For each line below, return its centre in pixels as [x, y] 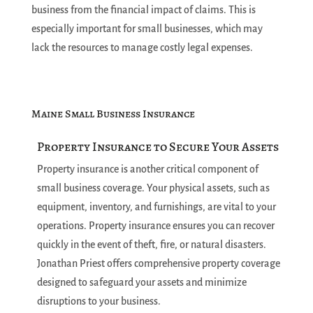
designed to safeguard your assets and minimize [141, 282]
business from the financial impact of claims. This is [143, 10]
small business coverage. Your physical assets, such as [153, 188]
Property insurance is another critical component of [147, 169]
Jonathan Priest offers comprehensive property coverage [158, 263]
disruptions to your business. [99, 301]
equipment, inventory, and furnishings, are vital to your [156, 207]
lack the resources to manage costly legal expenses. [142, 48]
